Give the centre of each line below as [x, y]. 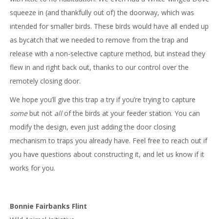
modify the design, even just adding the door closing [93, 127]
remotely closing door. [45, 81]
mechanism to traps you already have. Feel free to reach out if [109, 141]
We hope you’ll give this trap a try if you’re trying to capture [103, 99]
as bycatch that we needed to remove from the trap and [99, 40]
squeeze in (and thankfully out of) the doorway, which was [102, 12]
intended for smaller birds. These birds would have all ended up [109, 26]
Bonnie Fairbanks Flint [48, 206]
